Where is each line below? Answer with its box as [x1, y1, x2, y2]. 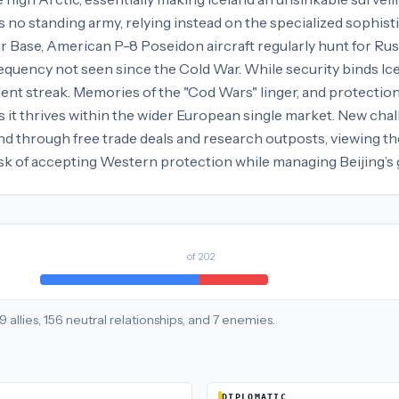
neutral [63, 312, 110, 328]
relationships [110, 312, 183, 328]
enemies [222, 312, 273, 328]
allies [10, 312, 38, 328]
